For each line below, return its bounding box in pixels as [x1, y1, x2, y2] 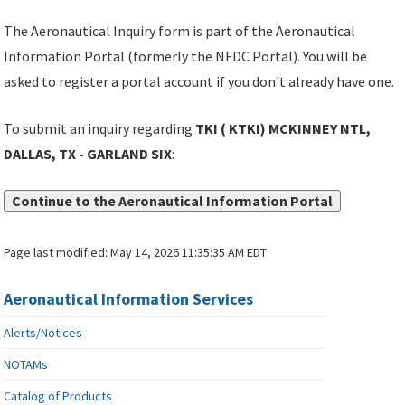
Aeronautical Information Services [4, 288, 254, 310]
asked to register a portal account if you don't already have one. [4, 72, 395, 91]
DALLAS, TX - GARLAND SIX [4, 145, 173, 164]
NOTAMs [4, 356, 49, 373]
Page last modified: [4, 244, 111, 261]
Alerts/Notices [4, 325, 83, 342]
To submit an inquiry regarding [4, 119, 196, 138]
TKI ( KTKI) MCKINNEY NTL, [195, 119, 372, 138]
